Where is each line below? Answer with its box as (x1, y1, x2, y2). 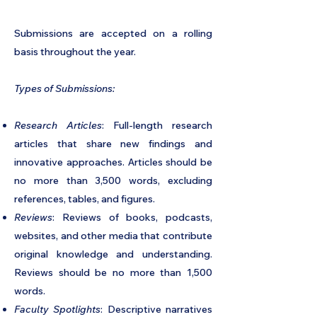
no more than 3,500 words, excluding (14, 174, 212, 187)
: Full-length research (102, 119, 212, 132)
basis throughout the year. (14, 45, 136, 58)
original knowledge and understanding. (14, 248, 212, 260)
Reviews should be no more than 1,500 (14, 266, 212, 279)
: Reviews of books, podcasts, (52, 211, 212, 224)
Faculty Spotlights (14, 303, 101, 316)
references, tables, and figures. (14, 192, 155, 205)
